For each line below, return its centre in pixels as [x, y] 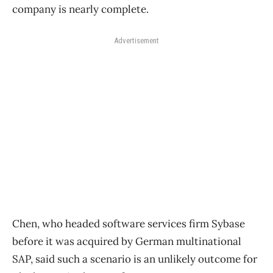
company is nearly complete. [80, 9]
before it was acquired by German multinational [127, 242]
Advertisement [136, 41]
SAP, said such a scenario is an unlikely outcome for [135, 259]
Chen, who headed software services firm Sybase [129, 224]
